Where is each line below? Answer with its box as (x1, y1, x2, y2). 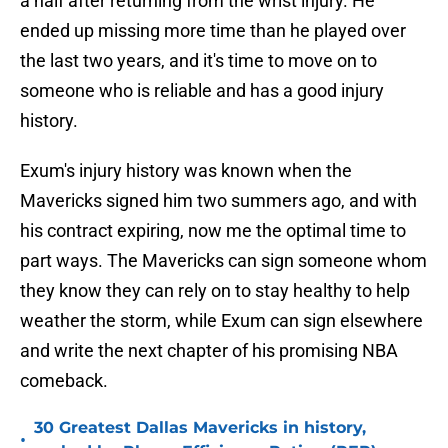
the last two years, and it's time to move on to (20, 50, 377, 72)
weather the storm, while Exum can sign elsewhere (20, 310, 423, 332)
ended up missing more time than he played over (20, 20, 406, 42)
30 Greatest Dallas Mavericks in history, (34, 418, 366, 438)
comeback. (20, 370, 108, 392)
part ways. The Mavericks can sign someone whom (20, 250, 427, 272)
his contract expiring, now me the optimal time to (20, 220, 406, 242)
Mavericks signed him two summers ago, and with (20, 190, 417, 212)
